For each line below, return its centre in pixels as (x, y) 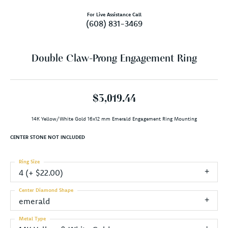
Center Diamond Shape (46, 190)
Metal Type (32, 218)
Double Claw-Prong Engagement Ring (114, 59)
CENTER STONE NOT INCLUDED (48, 137)
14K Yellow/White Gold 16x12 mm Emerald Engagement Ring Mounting (114, 119)
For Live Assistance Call (114, 14)
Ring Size (29, 161)
